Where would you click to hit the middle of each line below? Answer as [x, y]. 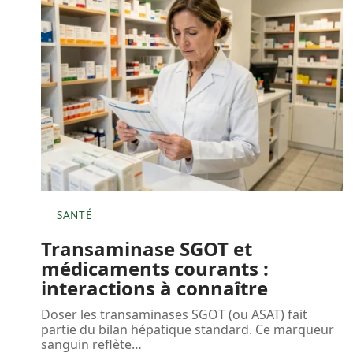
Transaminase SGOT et [147, 249]
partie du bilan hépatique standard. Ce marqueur [188, 330]
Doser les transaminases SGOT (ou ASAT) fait [174, 315]
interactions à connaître [154, 288]
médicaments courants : [155, 269]
